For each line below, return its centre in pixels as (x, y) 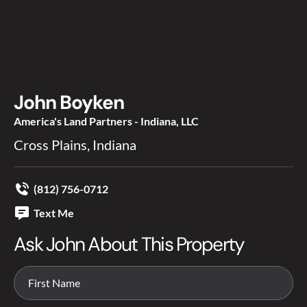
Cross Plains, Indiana (75, 145)
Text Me (54, 213)
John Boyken (69, 103)
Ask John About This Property (129, 245)
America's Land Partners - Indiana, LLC (106, 121)
